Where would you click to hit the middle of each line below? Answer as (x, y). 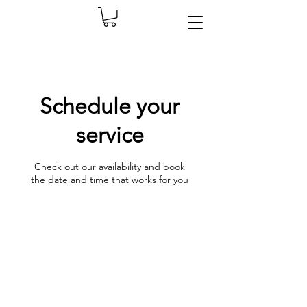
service (110, 135)
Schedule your (110, 106)
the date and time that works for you (110, 180)
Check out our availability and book (110, 167)
